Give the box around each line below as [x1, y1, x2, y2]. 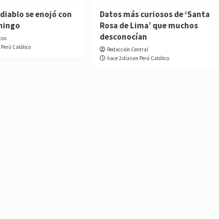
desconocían [99, 31, 147, 42]
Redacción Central [107, 45, 148, 53]
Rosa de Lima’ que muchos [99, 20, 198, 31]
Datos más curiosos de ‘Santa [99, 8, 210, 20]
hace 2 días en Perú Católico [107, 54, 169, 62]
